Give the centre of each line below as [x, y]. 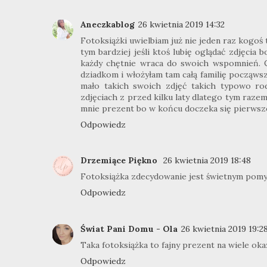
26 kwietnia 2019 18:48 [207, 161]
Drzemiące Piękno [120, 161]
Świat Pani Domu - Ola [129, 229]
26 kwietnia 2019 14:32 [181, 24]
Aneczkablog [108, 24]
